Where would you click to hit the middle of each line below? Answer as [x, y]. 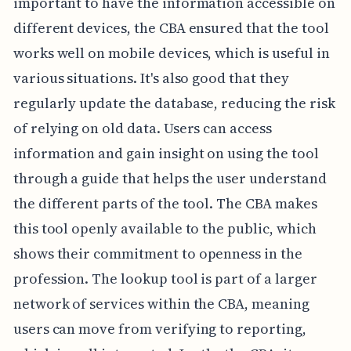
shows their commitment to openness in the [157, 254]
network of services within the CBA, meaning [161, 304]
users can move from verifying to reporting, [159, 329]
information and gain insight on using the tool [166, 154]
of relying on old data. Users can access [142, 128]
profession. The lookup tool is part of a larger [165, 279]
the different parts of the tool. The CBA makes [165, 204]
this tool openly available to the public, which [165, 229]
